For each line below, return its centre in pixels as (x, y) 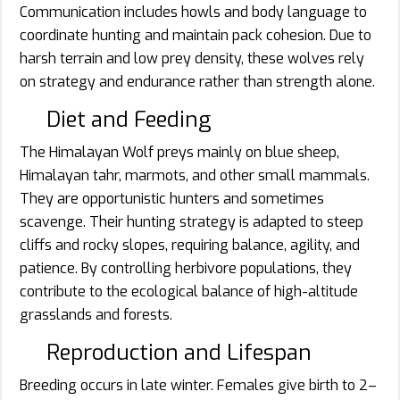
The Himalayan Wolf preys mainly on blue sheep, (179, 152)
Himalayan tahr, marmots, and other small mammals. (195, 175)
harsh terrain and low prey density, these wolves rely (192, 58)
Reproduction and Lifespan (179, 352)
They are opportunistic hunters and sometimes (172, 198)
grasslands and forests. (96, 314)
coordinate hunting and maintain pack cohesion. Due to (196, 35)
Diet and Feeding (129, 119)
